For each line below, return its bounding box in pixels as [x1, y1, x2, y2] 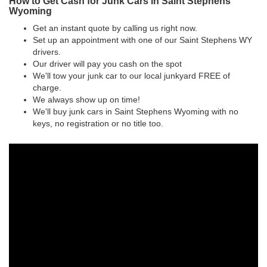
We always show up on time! [33, 95, 140, 105]
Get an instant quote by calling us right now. [33, 23, 197, 33]
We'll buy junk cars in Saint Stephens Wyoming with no [33, 107, 238, 117]
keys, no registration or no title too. [33, 119, 163, 129]
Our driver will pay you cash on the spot [33, 59, 182, 69]
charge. [33, 83, 61, 93]
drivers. [33, 47, 61, 57]
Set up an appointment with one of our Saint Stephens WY [33, 35, 252, 45]
